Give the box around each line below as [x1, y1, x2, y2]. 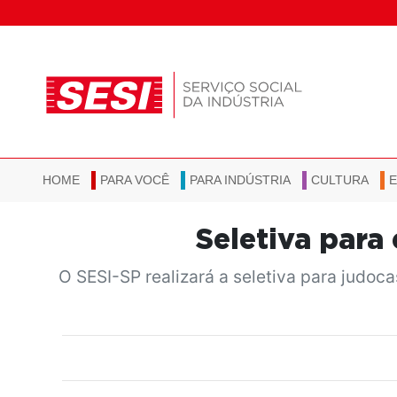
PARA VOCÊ [100, 173, 169, 188]
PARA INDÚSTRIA [190, 173, 291, 188]
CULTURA [311, 173, 369, 188]
